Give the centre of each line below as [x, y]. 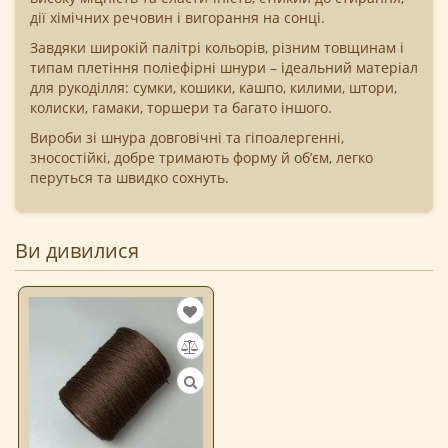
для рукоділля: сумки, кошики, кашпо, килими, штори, [213, 88]
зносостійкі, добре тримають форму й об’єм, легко [201, 158]
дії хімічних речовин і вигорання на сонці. [177, 18]
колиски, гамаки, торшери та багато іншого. [181, 108]
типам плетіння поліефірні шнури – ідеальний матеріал [224, 68]
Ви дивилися [77, 251]
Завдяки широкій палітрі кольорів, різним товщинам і [217, 48]
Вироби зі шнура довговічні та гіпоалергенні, [187, 138]
